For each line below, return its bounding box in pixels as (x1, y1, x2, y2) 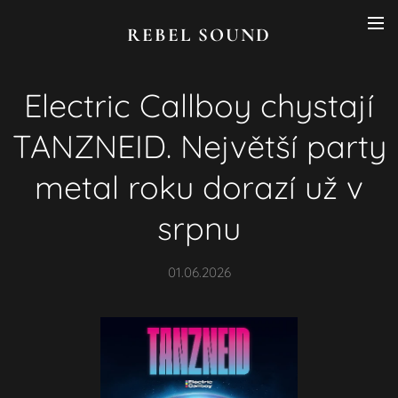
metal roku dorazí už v (35, 167, 363, 207)
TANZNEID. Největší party (12, 126, 386, 166)
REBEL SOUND (127, 24, 271, 46)
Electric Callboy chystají (24, 85, 374, 125)
